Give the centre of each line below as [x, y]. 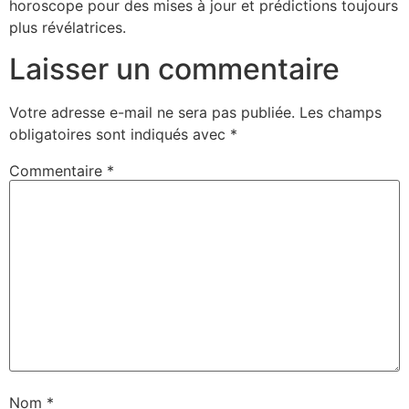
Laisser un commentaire [174, 68]
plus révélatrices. [68, 28]
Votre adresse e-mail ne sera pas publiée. [152, 112]
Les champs [341, 112]
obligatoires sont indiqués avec [120, 134]
